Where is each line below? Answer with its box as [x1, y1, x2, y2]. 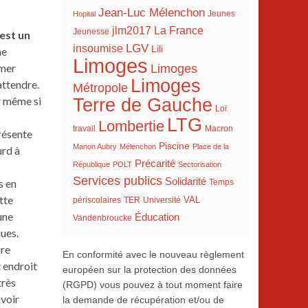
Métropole [73, 81, 128, 95]
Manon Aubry [73, 142, 117, 151]
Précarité [135, 158, 175, 169]
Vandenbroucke [73, 214, 132, 222]
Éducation [135, 212, 179, 223]
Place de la [192, 142, 229, 151]
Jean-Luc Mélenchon [98, 6, 205, 19]
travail [73, 124, 96, 133]
